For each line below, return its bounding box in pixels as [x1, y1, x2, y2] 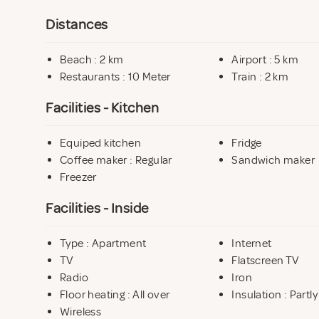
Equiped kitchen [60, 135, 141, 150]
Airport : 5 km [231, 52, 298, 67]
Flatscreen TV [231, 253, 300, 268]
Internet [231, 236, 272, 251]
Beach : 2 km [60, 52, 124, 67]
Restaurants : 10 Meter [60, 69, 171, 84]
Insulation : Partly [231, 287, 318, 302]
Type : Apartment [60, 236, 147, 251]
